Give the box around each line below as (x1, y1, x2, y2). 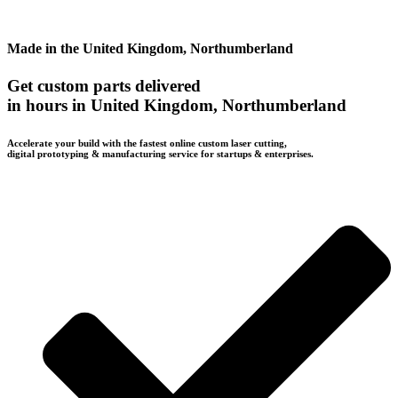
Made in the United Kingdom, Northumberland (7, 41, 293, 57)
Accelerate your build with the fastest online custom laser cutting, (7, 137, 287, 148)
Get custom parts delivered (7, 76, 201, 95)
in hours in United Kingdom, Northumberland (7, 95, 346, 115)
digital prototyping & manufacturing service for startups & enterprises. (7, 147, 314, 159)
